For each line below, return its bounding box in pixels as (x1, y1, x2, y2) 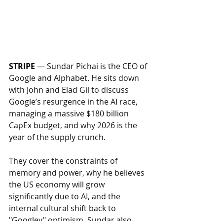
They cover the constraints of (9, 155, 119, 167)
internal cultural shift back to (9, 203, 118, 214)
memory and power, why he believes (9, 167, 147, 179)
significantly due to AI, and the (9, 191, 122, 202)
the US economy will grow (9, 179, 107, 190)
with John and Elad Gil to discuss (9, 84, 131, 96)
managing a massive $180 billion (9, 108, 131, 119)
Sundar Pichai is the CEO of (47, 61, 149, 72)
